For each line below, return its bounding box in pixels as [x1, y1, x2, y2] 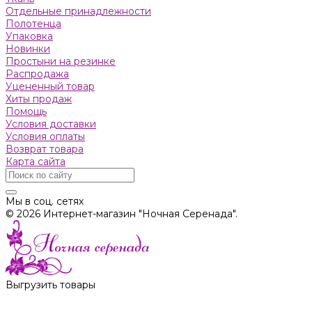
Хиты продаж [6, 93, 72, 106]
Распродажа [6, 68, 69, 81]
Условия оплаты [6, 130, 85, 143]
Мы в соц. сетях [6, 195, 84, 208]
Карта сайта [6, 155, 65, 169]
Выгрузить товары [6, 279, 95, 292]
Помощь [6, 105, 47, 118]
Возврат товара [6, 143, 84, 156]
